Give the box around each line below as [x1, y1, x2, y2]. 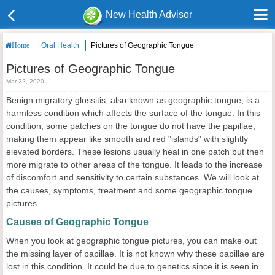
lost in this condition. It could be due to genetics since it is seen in [6, 261, 258, 271]
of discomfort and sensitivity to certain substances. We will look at [6, 172, 259, 182]
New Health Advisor [106, 9, 193, 20]
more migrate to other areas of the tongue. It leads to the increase [6, 160, 263, 169]
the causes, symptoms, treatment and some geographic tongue [6, 185, 252, 195]
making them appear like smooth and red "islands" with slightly [6, 134, 248, 144]
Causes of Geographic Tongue [6, 217, 149, 227]
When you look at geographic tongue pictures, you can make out [6, 236, 257, 246]
